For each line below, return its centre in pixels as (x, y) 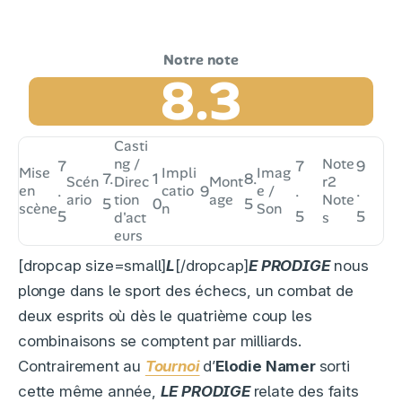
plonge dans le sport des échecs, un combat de (186, 291)
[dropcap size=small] (92, 266)
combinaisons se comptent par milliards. (160, 341)
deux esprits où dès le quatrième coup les (165, 316)
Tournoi (172, 367)
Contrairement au (82, 367)
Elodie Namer (267, 367)
